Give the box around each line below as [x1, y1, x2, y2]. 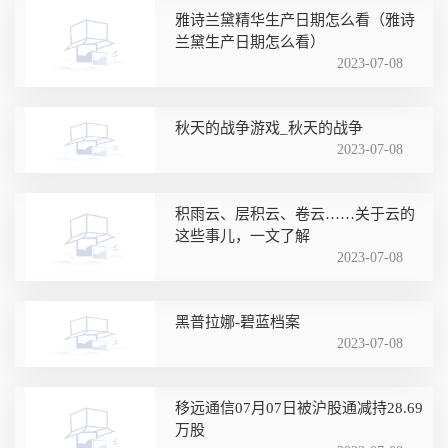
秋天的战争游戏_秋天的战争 [175, 119, 363, 136]
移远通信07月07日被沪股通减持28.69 [175, 399, 423, 416]
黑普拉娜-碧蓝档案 [175, 313, 300, 330]
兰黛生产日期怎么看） [175, 33, 325, 50]
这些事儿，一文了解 [175, 227, 310, 244]
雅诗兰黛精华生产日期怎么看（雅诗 [175, 11, 415, 28]
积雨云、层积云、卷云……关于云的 [175, 205, 415, 222]
